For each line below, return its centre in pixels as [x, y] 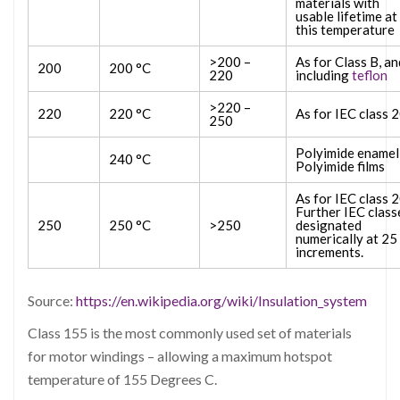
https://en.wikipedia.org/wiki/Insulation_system [221, 300]
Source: [52, 300]
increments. [329, 252]
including [324, 75]
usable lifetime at [346, 17]
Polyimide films [340, 167]
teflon [370, 75]
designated [329, 225]
